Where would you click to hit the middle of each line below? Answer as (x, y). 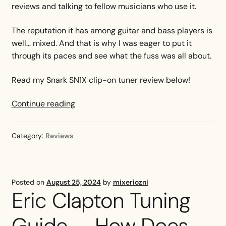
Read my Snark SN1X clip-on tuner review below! (101, 80)
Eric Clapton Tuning (101, 200)
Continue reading (43, 104)
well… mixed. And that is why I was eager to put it (101, 43)
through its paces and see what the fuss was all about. (111, 55)
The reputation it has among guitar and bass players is (112, 30)
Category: (28, 135)
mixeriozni (130, 182)
